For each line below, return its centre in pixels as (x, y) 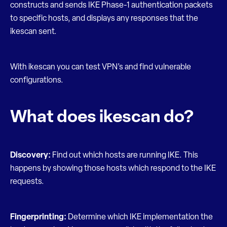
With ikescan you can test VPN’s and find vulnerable (101, 67)
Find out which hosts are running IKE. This (125, 156)
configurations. (37, 81)
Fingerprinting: (39, 217)
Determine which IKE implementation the (140, 217)
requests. (27, 182)
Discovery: (31, 156)
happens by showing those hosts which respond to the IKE (113, 169)
